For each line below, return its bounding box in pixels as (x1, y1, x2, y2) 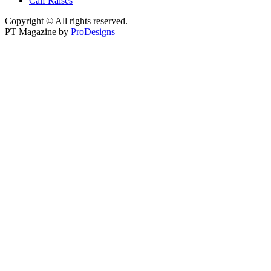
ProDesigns (71, 27, 115, 38)
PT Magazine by (5, 27, 71, 38)
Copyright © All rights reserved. (5, 16, 128, 27)
